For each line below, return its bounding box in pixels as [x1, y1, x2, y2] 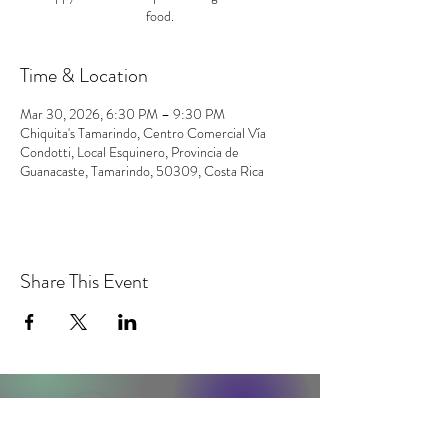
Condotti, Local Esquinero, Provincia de [20, 142, 239, 162]
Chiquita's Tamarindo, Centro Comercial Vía [20, 123, 266, 143]
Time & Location [20, 61, 148, 90]
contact [174, 418, 268, 435]
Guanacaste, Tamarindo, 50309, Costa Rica [20, 161, 264, 181]
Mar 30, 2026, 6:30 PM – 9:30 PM [20, 104, 225, 124]
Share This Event [20, 267, 149, 296]
